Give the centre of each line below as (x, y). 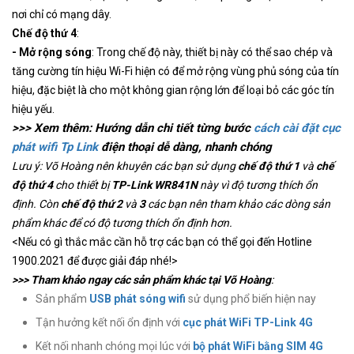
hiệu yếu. (33, 109)
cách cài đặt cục (297, 128)
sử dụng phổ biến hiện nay (251, 299)
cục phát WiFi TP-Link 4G (248, 323)
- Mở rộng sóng (52, 53)
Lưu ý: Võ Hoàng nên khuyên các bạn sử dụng (125, 166)
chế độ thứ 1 (269, 166)
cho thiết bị (82, 185)
